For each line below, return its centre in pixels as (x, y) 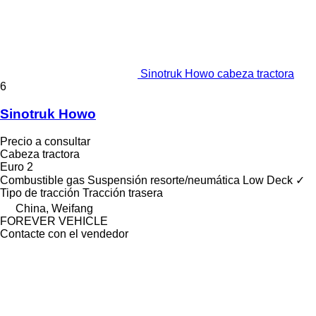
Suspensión (117, 180)
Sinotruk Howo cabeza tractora (217, 74)
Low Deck (268, 180)
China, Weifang (54, 208)
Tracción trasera (123, 193)
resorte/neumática (195, 180)
